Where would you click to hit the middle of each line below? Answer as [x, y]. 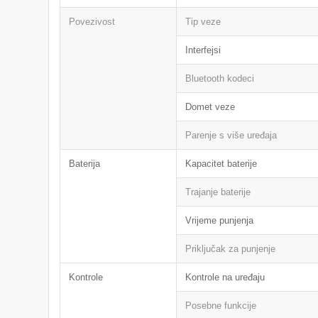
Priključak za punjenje [231, 249]
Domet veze [210, 107]
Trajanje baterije [218, 192]
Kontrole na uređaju [225, 277]
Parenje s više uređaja [231, 135]
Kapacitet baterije [221, 164]
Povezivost [92, 22]
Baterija [85, 164]
